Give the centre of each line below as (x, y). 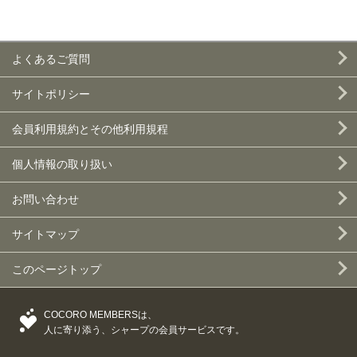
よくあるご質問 (51, 59)
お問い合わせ (45, 199)
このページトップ (57, 269)
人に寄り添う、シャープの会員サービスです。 (144, 330)
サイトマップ (45, 234)
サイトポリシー (51, 94)
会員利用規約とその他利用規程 (90, 129)
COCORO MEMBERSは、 (100, 315)
